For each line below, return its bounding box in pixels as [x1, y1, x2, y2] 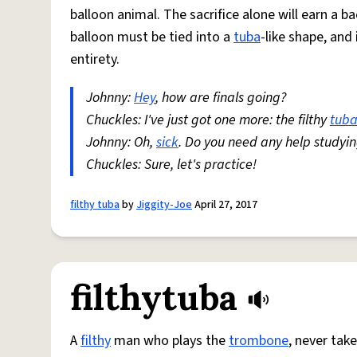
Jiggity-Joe [136, 197, 192, 213]
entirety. [70, 49, 120, 69]
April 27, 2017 [192, 197, 257, 213]
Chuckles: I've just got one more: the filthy [86, 110, 330, 130]
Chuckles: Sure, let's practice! [86, 155, 257, 175]
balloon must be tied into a [70, 27, 233, 47]
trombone [229, 331, 288, 351]
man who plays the [111, 331, 229, 351]
